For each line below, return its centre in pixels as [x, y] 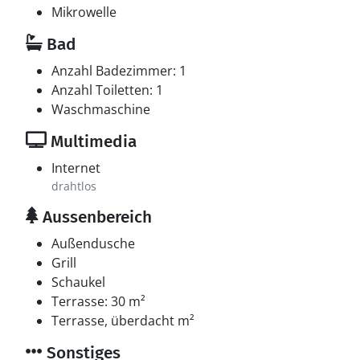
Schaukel [78, 282]
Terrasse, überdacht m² [123, 321]
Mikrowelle [84, 12]
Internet [76, 168]
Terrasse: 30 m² [98, 301]
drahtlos [74, 186]
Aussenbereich [95, 217]
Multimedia [92, 141]
